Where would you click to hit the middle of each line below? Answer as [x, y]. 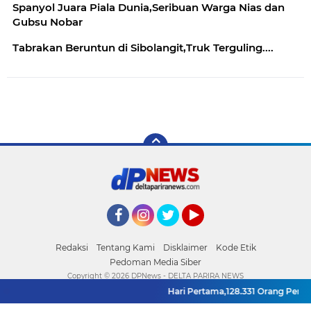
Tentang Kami [125, 247]
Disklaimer [185, 247]
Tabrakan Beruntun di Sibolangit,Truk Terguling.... [143, 48]
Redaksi [72, 247]
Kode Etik [236, 247]
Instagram [157, 233]
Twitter [174, 233]
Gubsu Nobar [48, 22]
